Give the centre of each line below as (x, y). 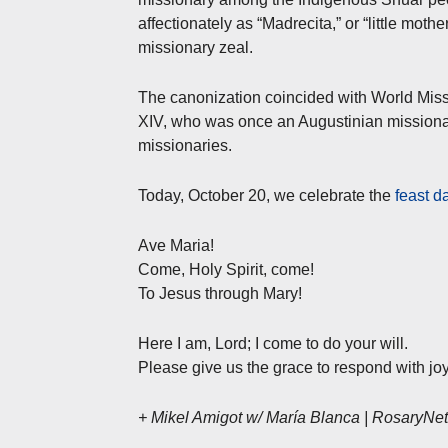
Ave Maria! (176, 245)
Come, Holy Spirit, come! (226, 269)
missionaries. (185, 145)
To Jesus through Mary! (220, 293)
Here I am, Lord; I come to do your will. (273, 343)
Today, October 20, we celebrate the (266, 195)
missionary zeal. (195, 47)
